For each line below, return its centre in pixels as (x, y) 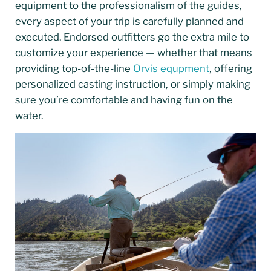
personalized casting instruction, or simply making (132, 84)
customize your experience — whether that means (133, 53)
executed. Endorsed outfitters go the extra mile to (132, 37)
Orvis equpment (171, 69)
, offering (230, 69)
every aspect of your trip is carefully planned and (129, 21)
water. (29, 116)
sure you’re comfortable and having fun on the (124, 100)
